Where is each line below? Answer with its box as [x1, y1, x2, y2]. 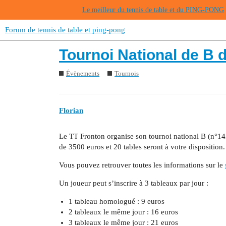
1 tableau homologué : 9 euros [68, 197, 164, 205]
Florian [59, 106, 83, 115]
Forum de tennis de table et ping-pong [5, 26, 125, 34]
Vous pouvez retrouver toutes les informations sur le [59, 161, 225, 169]
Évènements [66, 69, 99, 77]
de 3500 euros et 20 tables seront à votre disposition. [59, 143, 225, 151]
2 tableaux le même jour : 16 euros [68, 208, 178, 216]
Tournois [115, 69, 139, 77]
